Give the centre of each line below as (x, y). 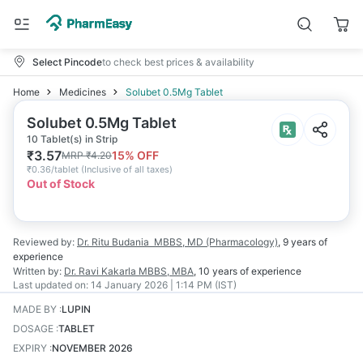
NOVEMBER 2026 (92, 348)
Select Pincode (67, 62)
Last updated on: (51, 285)
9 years (299, 242)
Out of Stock (61, 184)
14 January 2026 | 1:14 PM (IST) (164, 285)
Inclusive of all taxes (127, 169)
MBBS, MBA (166, 271)
